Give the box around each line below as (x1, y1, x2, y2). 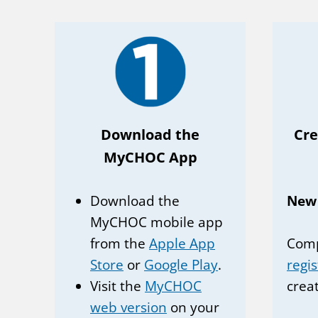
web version (90, 297, 167, 317)
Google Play (144, 255, 218, 274)
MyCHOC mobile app (90, 212, 223, 231)
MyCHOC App (103, 147, 197, 167)
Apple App (149, 234, 215, 253)
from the (90, 234, 149, 253)
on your (167, 297, 219, 317)
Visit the (90, 276, 145, 295)
